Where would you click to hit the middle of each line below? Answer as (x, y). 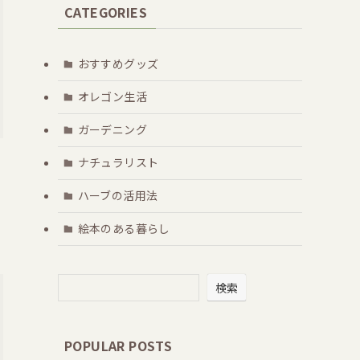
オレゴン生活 (112, 97)
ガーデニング (112, 130)
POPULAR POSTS (119, 345)
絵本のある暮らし (124, 229)
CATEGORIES (106, 12)
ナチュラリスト (118, 163)
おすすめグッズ (118, 64)
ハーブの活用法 (118, 196)
